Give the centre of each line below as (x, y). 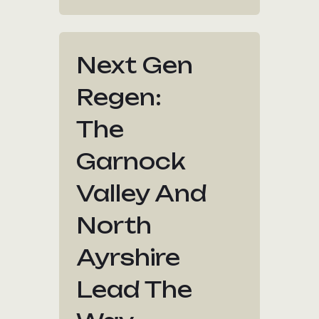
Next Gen (135, 65)
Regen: (119, 97)
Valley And (142, 193)
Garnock (131, 161)
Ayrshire (129, 257)
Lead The (135, 289)
